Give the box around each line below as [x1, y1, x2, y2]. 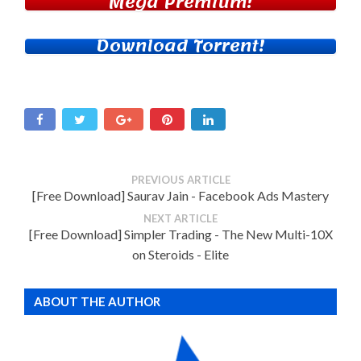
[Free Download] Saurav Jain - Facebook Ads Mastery [32, 188, 329, 204]
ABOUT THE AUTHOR [34, 294, 160, 309]
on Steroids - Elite [132, 247, 229, 263]
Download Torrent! [96, 31, 265, 63]
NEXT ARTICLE [143, 212, 218, 226]
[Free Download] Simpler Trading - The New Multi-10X [28, 226, 333, 243]
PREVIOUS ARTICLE [131, 173, 230, 187]
